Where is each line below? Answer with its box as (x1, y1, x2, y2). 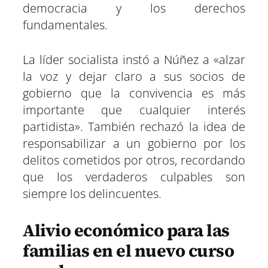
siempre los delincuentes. (23, 185, 162, 202)
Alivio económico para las (23, 218, 230, 243)
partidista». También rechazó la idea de (23, 118, 245, 135)
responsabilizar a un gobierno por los (23, 135, 245, 152)
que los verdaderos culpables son (23, 169, 245, 185)
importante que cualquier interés (23, 102, 245, 118)
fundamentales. (23, 17, 108, 33)
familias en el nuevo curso (23, 239, 234, 263)
